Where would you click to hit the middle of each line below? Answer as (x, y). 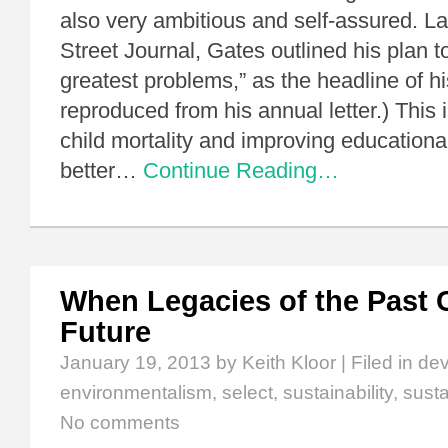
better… (98, 170)
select (247, 392)
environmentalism (136, 392)
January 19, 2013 (135, 362)
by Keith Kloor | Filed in (314, 362)
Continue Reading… (241, 170)
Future (105, 332)
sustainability (338, 392)
